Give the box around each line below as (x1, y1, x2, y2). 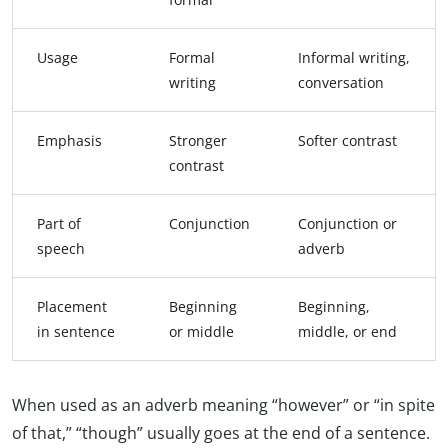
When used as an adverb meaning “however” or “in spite (12, 394, 435, 417)
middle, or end (298, 322, 397, 342)
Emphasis (37, 131, 102, 151)
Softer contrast (298, 131, 397, 151)
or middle (169, 322, 234, 342)
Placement (37, 297, 107, 317)
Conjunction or (298, 214, 397, 234)
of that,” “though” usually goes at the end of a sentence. (12, 422, 430, 445)
